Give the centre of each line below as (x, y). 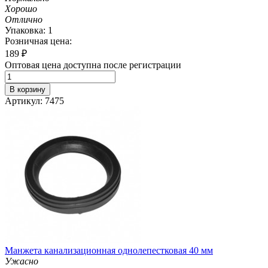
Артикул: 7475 (34, 100)
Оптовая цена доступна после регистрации (93, 65)
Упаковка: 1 (29, 30)
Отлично (24, 19)
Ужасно (22, 261)
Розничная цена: (38, 41)
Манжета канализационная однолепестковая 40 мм (109, 250)
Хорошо (21, 8)
